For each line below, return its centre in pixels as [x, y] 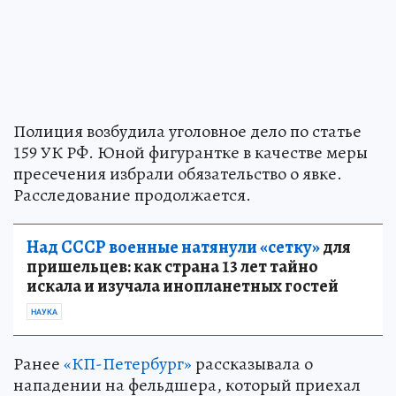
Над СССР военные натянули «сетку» [173, 247]
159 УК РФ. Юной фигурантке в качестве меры [190, 152]
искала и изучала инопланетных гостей [183, 286]
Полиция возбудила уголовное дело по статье [187, 131]
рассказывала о [252, 363]
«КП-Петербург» [128, 363]
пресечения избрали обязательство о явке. [178, 173]
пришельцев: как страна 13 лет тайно [172, 266]
